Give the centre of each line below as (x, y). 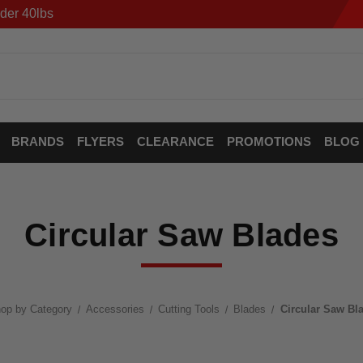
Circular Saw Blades (181, 235)
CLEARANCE (175, 141)
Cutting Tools (189, 309)
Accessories (115, 309)
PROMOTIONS (269, 141)
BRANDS (37, 141)
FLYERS (100, 141)
